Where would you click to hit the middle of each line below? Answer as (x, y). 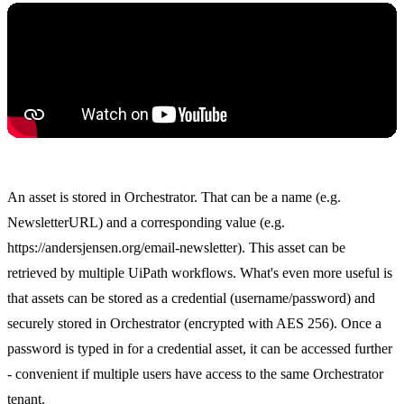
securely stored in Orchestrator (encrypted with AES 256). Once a (194, 323)
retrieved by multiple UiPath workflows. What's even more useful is (200, 272)
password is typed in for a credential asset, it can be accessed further (200, 348)
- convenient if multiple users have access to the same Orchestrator (195, 373)
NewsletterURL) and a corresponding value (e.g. (146, 222)
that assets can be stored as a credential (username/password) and (191, 298)
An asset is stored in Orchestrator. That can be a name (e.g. (174, 197)
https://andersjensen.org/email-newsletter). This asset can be (176, 247)
